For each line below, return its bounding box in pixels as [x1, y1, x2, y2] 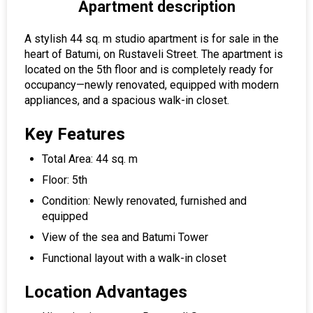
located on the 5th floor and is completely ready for [24, 63, 273, 76]
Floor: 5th [42, 173, 87, 187]
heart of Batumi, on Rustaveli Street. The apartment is [24, 48, 283, 61]
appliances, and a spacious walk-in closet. [24, 94, 229, 107]
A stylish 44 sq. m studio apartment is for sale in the [24, 32, 279, 45]
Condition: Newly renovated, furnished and [42, 194, 247, 208]
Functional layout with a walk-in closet [42, 252, 226, 265]
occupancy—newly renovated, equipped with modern [24, 78, 279, 92]
